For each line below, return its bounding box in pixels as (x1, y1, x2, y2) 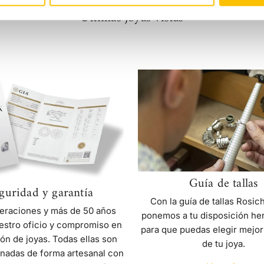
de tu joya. (202, 237, 245, 249)
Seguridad (39, 70, 83, 82)
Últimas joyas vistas (80, 6, 184, 30)
